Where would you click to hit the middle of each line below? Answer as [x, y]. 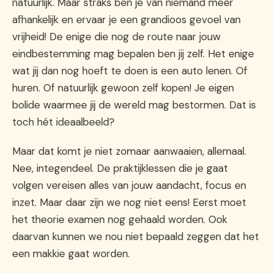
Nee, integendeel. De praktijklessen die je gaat [120, 168]
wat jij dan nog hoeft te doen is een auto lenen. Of [130, 70]
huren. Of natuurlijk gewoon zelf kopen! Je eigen [123, 87]
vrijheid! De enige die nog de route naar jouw [116, 36]
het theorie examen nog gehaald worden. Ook [120, 219]
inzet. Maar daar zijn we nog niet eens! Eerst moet [129, 202]
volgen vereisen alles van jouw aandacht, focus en [129, 185]
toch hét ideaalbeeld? [63, 122]
